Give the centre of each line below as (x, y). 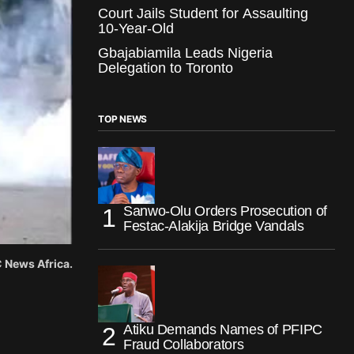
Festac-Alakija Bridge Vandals (214, 226)
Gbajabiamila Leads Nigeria (185, 53)
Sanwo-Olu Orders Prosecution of (225, 211)
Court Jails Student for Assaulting (203, 13)
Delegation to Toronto (166, 68)
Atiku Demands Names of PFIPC (223, 329)
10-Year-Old (136, 28)
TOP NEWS (123, 119)
